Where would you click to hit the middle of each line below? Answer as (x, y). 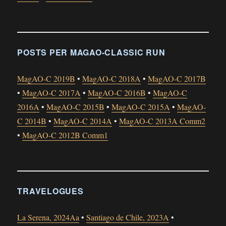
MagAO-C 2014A (83, 121)
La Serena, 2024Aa (48, 217)
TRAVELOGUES (50, 191)
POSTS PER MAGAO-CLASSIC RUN (91, 52)
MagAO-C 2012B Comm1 (65, 135)
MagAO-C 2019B (46, 78)
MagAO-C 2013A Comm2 (162, 121)
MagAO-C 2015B (76, 106)
